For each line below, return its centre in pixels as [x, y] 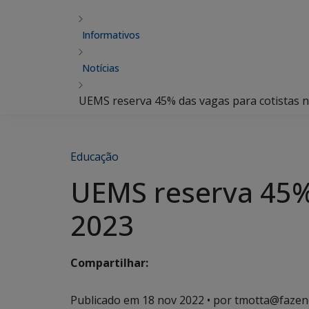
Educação [94, 157]
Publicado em [106, 300]
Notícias [101, 68]
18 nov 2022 [173, 300]
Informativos [111, 35]
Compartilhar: [109, 263]
